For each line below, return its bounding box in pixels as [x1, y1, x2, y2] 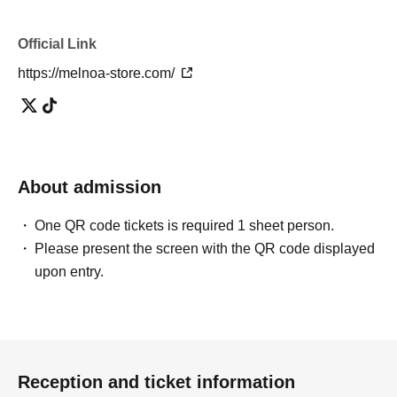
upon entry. [35, 263, 105, 279]
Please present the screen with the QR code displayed [35, 240, 376, 256]
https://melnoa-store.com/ [18, 65, 178, 81]
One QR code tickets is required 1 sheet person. [35, 217, 335, 233]
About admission [18, 176, 161, 197]
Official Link [18, 35, 97, 51]
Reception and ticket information [18, 371, 295, 392]
